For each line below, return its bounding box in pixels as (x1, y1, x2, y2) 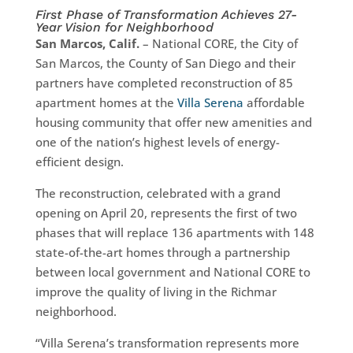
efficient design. (35, 153, 124, 169)
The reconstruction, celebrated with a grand (35, 184, 281, 201)
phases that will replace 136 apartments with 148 (35, 224, 314, 240)
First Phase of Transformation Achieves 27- (35, 6, 297, 22)
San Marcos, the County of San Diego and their (35, 54, 295, 71)
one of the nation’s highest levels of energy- (35, 133, 280, 150)
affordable (243, 94, 305, 110)
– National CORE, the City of (139, 35, 298, 51)
